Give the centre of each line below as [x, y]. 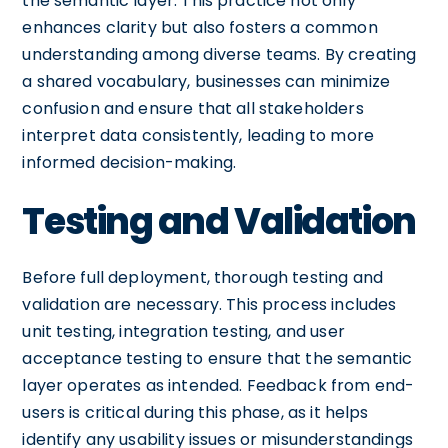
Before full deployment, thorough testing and [202, 277]
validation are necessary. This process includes [209, 304]
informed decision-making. [129, 162]
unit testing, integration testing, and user [183, 331]
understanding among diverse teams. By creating [219, 54]
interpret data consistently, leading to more [198, 135]
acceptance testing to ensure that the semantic [217, 358]
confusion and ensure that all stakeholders [193, 108]
